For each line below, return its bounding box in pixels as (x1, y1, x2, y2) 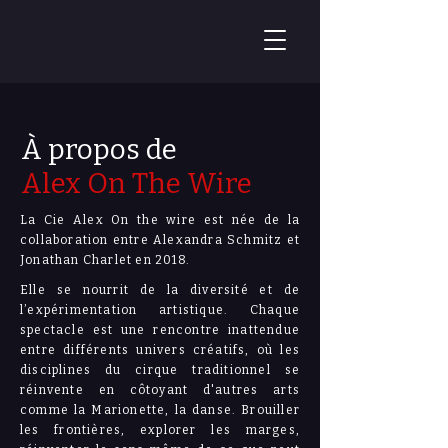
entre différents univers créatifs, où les (20, 343, 300, 357)
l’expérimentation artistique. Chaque (20, 303, 300, 317)
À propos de (21, 133, 177, 166)
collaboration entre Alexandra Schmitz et (20, 233, 300, 247)
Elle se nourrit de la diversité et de (20, 283, 300, 297)
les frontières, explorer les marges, (20, 423, 300, 437)
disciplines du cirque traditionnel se (20, 363, 300, 377)
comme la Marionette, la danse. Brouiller (20, 403, 300, 417)
